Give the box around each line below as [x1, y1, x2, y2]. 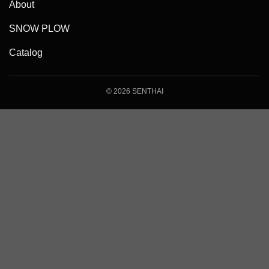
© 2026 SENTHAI [106, 87, 163, 96]
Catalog [9, 47, 43, 58]
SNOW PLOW [9, 23, 70, 34]
